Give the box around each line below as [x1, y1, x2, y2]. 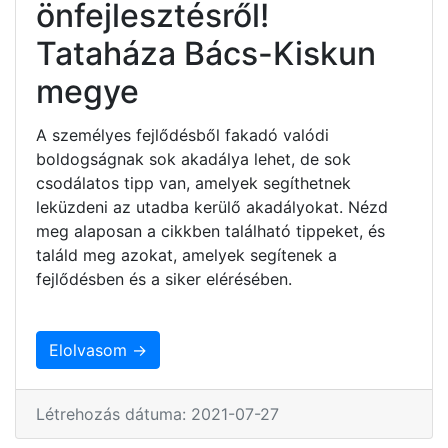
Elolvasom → [49, 339, 147, 360]
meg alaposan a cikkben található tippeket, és [36, 220, 385, 241]
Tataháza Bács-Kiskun [36, 33, 376, 73]
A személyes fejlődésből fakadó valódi [36, 124, 329, 145]
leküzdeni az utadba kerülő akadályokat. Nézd [36, 196, 388, 217]
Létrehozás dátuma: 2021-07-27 [36, 403, 279, 424]
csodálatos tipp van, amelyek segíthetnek [36, 172, 351, 193]
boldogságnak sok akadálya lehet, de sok [36, 148, 351, 169]
